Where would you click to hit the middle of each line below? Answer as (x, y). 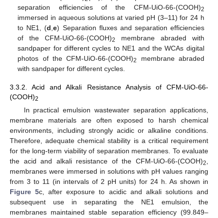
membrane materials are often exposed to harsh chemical (109, 120)
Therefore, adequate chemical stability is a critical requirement (109, 141)
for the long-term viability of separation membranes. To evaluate (109, 151)
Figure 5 (25, 192)
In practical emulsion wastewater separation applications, (116, 110)
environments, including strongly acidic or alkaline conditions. (109, 131)
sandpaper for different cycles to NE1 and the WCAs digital (111, 48)
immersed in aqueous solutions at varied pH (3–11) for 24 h (111, 18)
